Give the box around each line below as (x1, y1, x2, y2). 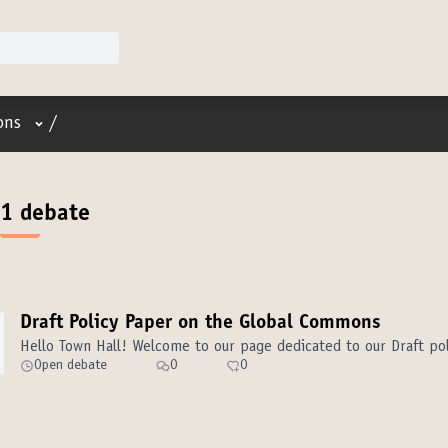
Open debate (34, 359, 107, 373)
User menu (28, 113, 108, 132)
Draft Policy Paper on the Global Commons (20, 314, 381, 334)
